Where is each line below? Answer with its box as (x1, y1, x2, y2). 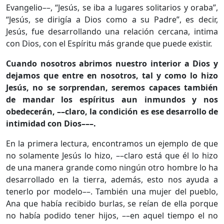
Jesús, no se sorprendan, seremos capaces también (6, 81, 218, 93)
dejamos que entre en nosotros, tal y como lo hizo (6, 69, 218, 81)
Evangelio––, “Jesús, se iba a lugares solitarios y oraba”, (6, 1, 218, 13)
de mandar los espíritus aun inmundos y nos (6, 93, 218, 105)
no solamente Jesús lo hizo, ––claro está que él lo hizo (6, 149, 218, 161)
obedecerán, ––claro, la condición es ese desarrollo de (6, 105, 218, 117)
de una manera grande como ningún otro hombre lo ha (6, 161, 218, 173)
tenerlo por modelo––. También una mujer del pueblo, (6, 185, 218, 197)
